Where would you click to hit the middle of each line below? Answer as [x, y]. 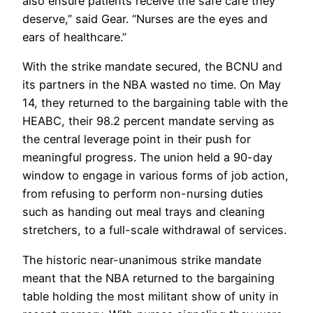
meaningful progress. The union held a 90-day [147, 158]
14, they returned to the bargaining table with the [155, 103]
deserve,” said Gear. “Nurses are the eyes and [145, 19]
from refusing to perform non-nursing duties [143, 194]
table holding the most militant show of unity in [151, 296]
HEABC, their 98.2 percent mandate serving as [148, 121]
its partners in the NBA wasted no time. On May [152, 85]
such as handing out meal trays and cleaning [144, 212]
